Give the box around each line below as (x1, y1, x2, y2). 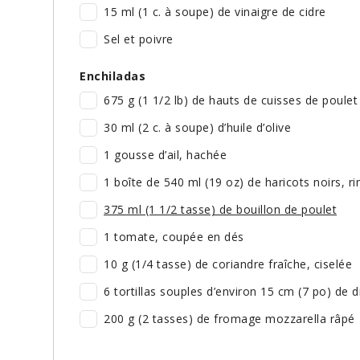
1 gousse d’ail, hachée (104, 147, 227, 163)
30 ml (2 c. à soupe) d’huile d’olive (104, 120, 291, 136)
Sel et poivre (104, 31, 174, 47)
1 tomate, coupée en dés (104, 229, 244, 245)
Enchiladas (80, 68, 145, 84)
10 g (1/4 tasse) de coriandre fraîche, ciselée (104, 256, 352, 272)
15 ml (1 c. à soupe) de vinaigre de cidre (104, 4, 326, 20)
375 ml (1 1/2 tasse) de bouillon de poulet (104, 202, 337, 218)
